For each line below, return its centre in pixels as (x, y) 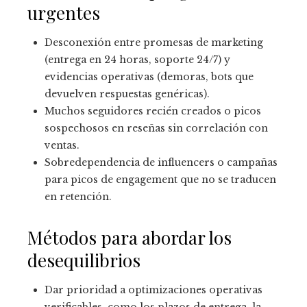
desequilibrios (84, 260)
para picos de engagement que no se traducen (160, 180)
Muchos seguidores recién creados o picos (153, 111)
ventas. (62, 146)
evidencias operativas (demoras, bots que (149, 77)
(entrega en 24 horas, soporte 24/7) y (137, 60)
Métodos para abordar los (130, 238)
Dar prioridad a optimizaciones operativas (153, 290)
